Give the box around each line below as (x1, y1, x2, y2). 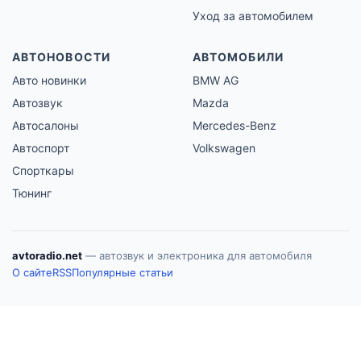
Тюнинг (12, 185, 52, 200)
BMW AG (193, 73, 239, 87)
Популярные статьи (72, 265, 173, 279)
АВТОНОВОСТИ (12, 49, 110, 64)
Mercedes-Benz (193, 118, 276, 132)
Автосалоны (12, 118, 79, 132)
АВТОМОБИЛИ (193, 49, 284, 64)
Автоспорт (12, 140, 69, 155)
